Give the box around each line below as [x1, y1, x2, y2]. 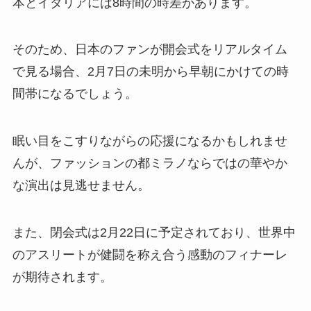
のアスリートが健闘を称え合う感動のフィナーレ [12, 248, 287, 262]
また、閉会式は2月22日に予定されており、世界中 [12, 226, 296, 240]
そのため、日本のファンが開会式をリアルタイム [12, 42, 287, 57]
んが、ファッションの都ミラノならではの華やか [12, 156, 287, 171]
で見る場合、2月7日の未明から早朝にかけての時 [12, 65, 289, 79]
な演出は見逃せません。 [12, 178, 150, 193]
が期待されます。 [12, 270, 112, 285]
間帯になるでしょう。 [12, 87, 137, 101]
